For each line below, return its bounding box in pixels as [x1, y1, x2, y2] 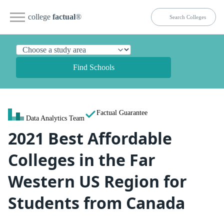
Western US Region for [8, 170, 187, 192]
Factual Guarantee [96, 108, 147, 116]
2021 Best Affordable [8, 127, 172, 149]
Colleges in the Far [8, 149, 155, 170]
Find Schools [72, 63, 114, 71]
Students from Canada [8, 192, 185, 213]
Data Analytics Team [26, 114, 84, 122]
